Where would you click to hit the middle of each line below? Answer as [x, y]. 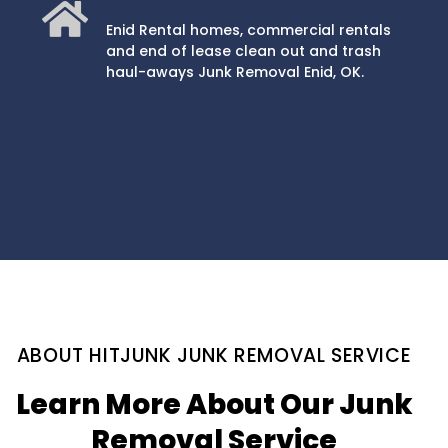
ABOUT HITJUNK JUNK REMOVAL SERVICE [214, 356]
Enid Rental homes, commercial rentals [248, 29]
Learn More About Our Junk [214, 405]
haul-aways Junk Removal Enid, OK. [234, 71]
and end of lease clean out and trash [243, 50]
